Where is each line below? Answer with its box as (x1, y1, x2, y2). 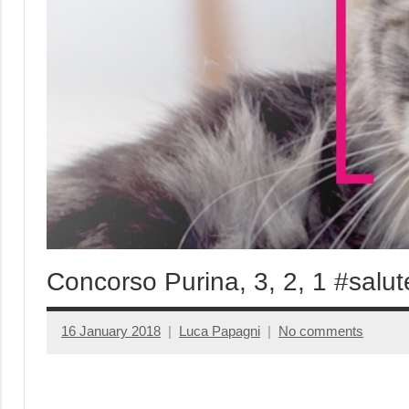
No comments (278, 323, 363, 340)
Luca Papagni (179, 323, 260, 340)
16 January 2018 (61, 323, 161, 340)
